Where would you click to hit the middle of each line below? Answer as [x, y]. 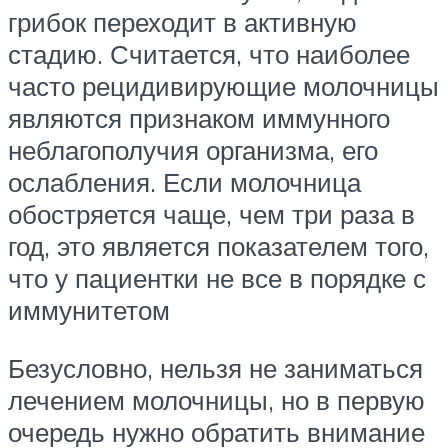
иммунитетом [89, 310]
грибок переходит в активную [182, 22]
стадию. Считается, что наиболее [209, 54]
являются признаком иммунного [199, 118]
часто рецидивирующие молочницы [223, 86]
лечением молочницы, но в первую [216, 399]
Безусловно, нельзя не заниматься [215, 367]
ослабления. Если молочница [184, 182]
